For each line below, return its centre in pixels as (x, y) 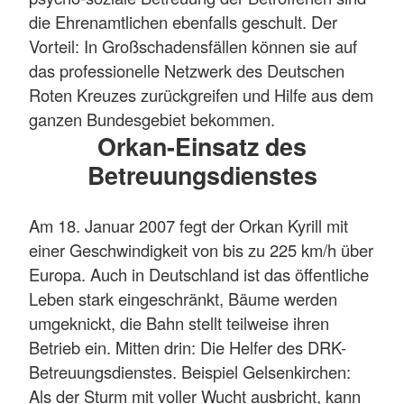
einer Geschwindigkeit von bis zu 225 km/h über (201, 250)
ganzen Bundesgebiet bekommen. (152, 119)
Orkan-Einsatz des (202, 147)
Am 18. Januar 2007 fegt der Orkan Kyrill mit (188, 226)
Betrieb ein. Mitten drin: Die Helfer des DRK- (188, 348)
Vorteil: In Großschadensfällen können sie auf (193, 46)
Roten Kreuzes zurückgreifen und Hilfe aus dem (201, 95)
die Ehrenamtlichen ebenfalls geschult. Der (183, 22)
